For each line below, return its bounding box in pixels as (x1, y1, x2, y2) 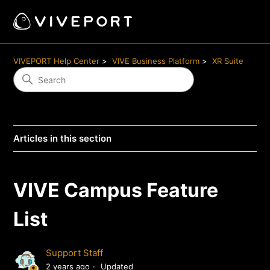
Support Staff (46, 247, 104, 259)
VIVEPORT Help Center (13, 56, 100, 66)
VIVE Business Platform (112, 56, 200, 66)
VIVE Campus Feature (13, 178, 219, 202)
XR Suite (212, 56, 244, 66)
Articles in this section (13, 133, 112, 144)
